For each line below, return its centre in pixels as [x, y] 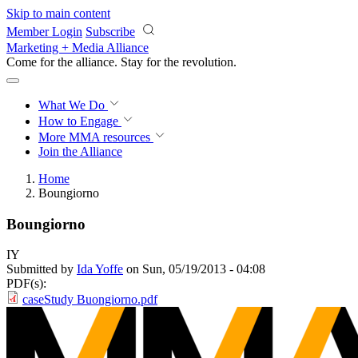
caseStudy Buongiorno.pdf [90, 300]
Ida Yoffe [100, 269]
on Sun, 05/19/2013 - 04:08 [194, 269]
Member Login [44, 32]
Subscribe [110, 32]
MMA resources [108, 137]
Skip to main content [58, 13]
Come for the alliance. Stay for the [94, 62]
